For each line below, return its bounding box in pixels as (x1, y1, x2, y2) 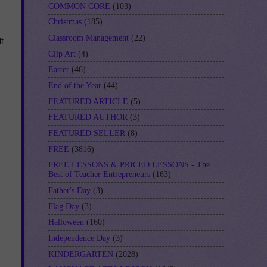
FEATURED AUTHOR (48, 113, 128, 122)
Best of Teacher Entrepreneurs (48, 170, 150, 179)
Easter (48, 65, 69, 74)
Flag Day (48, 201, 79, 211)
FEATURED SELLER (48, 128, 125, 138)
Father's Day (48, 185, 91, 195)
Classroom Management (48, 33, 129, 42)
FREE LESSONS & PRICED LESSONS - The (48, 160, 210, 170)
